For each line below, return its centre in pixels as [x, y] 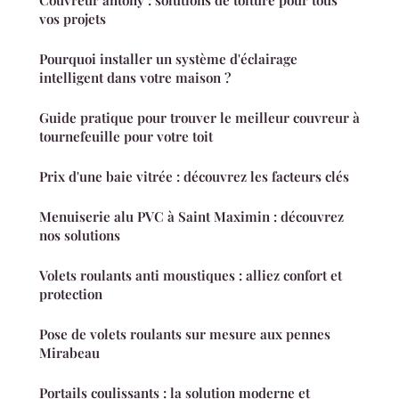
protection [71, 293]
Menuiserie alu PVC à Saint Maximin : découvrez [191, 216]
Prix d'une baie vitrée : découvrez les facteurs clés [194, 176]
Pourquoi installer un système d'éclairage [168, 58]
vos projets [73, 18]
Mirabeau [69, 352]
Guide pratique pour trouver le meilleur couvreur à [199, 117]
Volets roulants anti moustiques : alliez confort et [191, 275]
